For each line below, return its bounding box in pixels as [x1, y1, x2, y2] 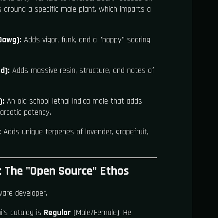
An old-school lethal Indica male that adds [4, 96, 142, 107]
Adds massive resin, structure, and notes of [10, 65, 154, 76]
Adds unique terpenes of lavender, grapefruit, [1, 127, 148, 138]
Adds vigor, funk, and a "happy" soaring [21, 35, 150, 46]
